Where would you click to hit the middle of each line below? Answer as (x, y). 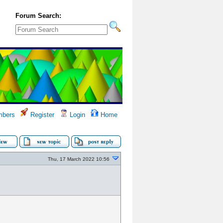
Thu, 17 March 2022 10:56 (79, 159)
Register (41, 115)
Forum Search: (38, 16)
